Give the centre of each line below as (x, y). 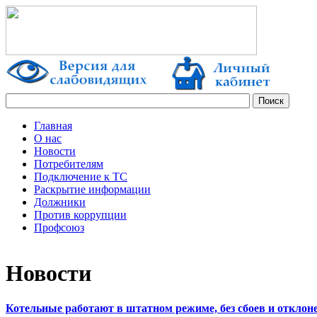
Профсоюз (59, 227)
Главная (53, 126)
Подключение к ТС (81, 177)
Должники (60, 202)
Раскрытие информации (92, 189)
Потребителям (69, 164)
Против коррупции (80, 215)
